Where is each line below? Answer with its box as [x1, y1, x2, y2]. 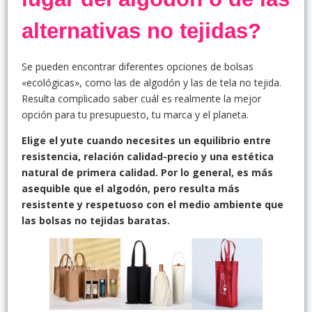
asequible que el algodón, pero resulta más [22, 182, 240, 196]
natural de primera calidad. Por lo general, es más [22, 166, 273, 180]
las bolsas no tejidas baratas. [22, 214, 170, 228]
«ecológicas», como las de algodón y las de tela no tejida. [22, 76, 281, 90]
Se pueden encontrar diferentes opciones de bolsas [22, 60, 253, 74]
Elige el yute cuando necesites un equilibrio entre [22, 134, 271, 148]
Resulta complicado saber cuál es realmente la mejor [22, 92, 261, 106]
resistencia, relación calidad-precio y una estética [22, 150, 274, 164]
